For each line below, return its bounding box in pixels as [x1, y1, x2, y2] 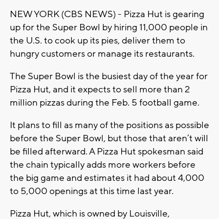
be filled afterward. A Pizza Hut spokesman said [10, 146, 203, 158]
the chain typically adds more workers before [10, 159, 196, 171]
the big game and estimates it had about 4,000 [10, 172, 204, 184]
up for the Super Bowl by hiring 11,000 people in [10, 22, 208, 34]
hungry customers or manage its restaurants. [10, 48, 195, 60]
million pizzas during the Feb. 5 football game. [10, 97, 199, 109]
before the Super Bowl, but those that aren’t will [10, 132, 208, 145]
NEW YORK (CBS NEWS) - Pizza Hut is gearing [10, 8, 204, 21]
